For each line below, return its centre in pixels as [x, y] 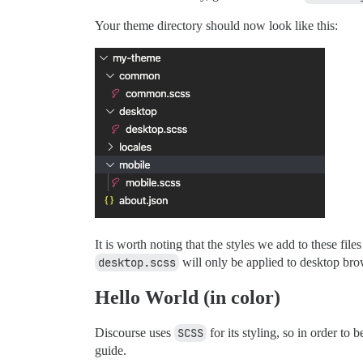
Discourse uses [135, 332]
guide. [111, 350]
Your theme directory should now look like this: [216, 25]
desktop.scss [137, 262]
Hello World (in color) [188, 297]
